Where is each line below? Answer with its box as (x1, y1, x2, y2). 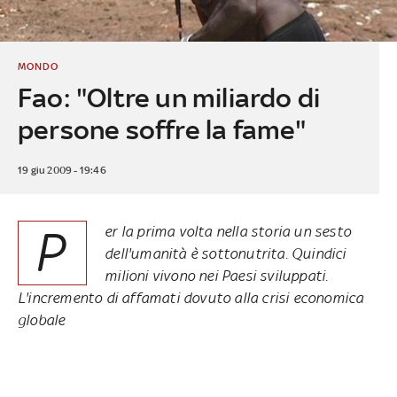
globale (17, 310, 66, 329)
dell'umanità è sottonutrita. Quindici (105, 244, 346, 262)
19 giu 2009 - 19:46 (17, 163, 106, 176)
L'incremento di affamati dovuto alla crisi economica (17, 288, 364, 307)
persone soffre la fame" (17, 113, 307, 145)
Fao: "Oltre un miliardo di (17, 82, 321, 113)
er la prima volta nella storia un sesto (105, 222, 351, 240)
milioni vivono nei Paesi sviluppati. (105, 266, 329, 284)
